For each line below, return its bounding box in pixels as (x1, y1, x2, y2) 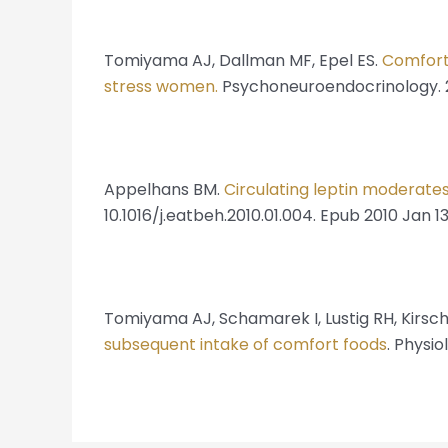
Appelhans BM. (104, 178, 224, 202)
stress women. (104, 75, 218, 99)
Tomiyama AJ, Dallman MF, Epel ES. (104, 49, 382, 73)
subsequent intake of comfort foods (104, 333, 387, 357)
